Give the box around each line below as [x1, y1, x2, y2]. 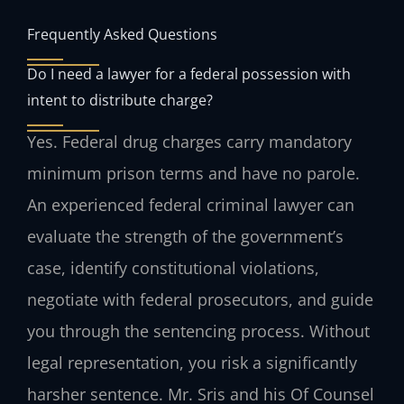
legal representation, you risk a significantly [27, 351, 357, 373]
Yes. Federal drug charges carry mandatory [27, 130, 352, 152]
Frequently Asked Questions [27, 23, 217, 44]
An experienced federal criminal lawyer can [27, 193, 354, 216]
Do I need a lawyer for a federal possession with [27, 62, 351, 84]
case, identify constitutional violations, [27, 256, 319, 279]
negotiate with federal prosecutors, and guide [27, 288, 373, 310]
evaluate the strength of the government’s [27, 225, 344, 247]
